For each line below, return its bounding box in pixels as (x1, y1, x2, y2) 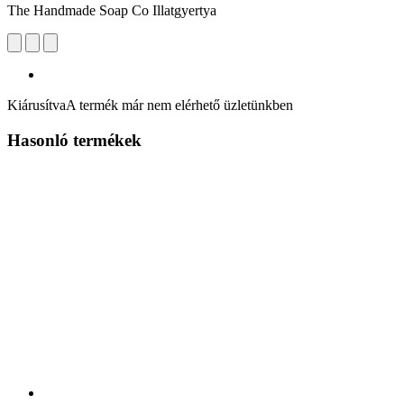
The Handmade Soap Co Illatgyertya (7, 2, 216, 18)
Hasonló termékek (7, 130, 142, 150)
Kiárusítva (7, 96, 66, 113)
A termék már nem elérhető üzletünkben (66, 96, 293, 113)
